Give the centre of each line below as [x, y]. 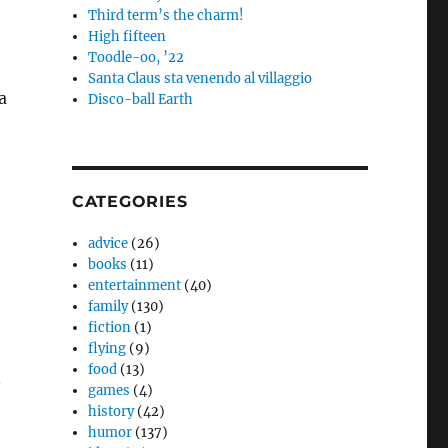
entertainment [135, 285]
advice [108, 243]
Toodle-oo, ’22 [136, 57]
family [108, 306]
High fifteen [127, 36]
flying [107, 348]
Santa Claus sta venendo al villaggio [200, 78]
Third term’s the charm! [166, 15]
